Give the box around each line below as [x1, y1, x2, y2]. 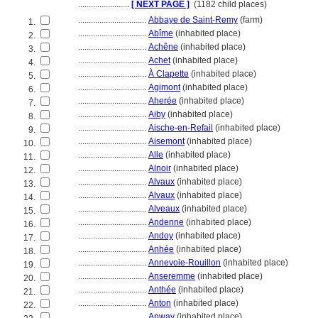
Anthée [148, 285, 176, 295]
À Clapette [148, 69, 189, 79]
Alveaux [148, 204, 180, 214]
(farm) [238, 15, 263, 25]
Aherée [148, 96, 177, 106]
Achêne [148, 42, 178, 52]
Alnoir [148, 163, 171, 173]
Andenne [148, 217, 184, 227]
